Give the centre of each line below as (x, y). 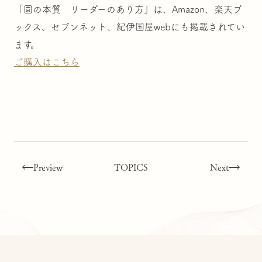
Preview (48, 167)
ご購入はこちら (47, 62)
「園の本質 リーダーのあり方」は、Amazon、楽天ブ (128, 9)
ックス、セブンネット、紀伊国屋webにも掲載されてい (130, 27)
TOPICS (131, 167)
